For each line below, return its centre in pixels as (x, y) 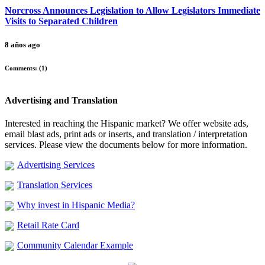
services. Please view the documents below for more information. (126, 144)
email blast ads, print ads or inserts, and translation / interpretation (126, 134)
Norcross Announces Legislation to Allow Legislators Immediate (132, 11)
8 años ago (22, 44)
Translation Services (55, 185)
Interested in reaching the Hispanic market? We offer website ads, (127, 123)
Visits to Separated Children (61, 21)
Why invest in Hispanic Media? (76, 205)
